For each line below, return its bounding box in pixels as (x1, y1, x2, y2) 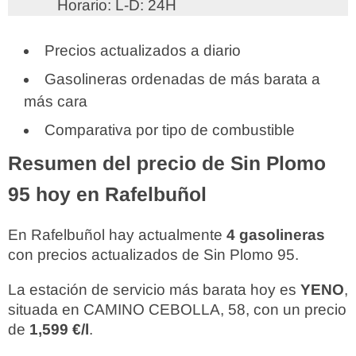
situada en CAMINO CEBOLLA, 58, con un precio (8, 301, 346, 318)
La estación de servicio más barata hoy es (8, 281, 300, 298)
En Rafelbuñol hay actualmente (8, 226, 226, 243)
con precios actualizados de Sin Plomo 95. (8, 246, 299, 263)
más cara (24, 93, 87, 110)
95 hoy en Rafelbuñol (8, 184, 207, 205)
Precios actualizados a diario (44, 42, 241, 59)
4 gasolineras (226, 226, 325, 243)
